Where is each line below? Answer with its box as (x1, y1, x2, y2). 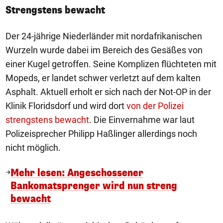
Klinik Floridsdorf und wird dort (5, 100, 126, 111)
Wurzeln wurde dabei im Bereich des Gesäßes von (5, 44, 203, 55)
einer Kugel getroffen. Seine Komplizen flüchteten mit (5, 58, 217, 69)
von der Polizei (126, 100, 184, 111)
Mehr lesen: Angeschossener (10, 166, 143, 180)
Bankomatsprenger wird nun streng (10, 179, 177, 193)
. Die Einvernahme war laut (89, 114, 195, 125)
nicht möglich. (5, 142, 61, 153)
